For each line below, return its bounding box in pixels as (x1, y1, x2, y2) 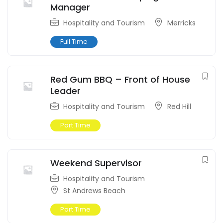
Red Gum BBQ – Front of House (50, 73, 190, 86)
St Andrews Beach (63, 185, 125, 196)
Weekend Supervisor (50, 156, 142, 169)
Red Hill (167, 101, 191, 111)
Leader (50, 84, 81, 97)
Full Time (60, 36, 88, 46)
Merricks (167, 17, 196, 28)
